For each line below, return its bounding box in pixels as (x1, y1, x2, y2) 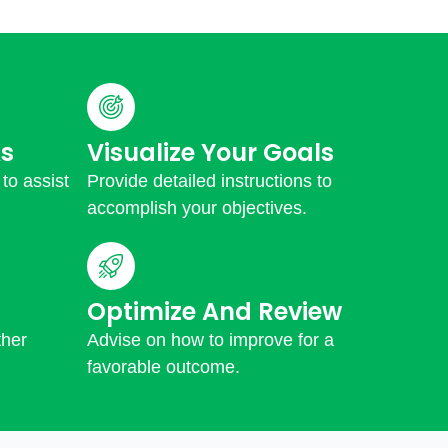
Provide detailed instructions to (87, 171, 332, 192)
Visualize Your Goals (87, 136, 334, 170)
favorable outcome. (87, 357, 240, 378)
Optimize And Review (87, 295, 342, 329)
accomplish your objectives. (87, 198, 307, 219)
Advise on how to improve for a (87, 330, 334, 351)
